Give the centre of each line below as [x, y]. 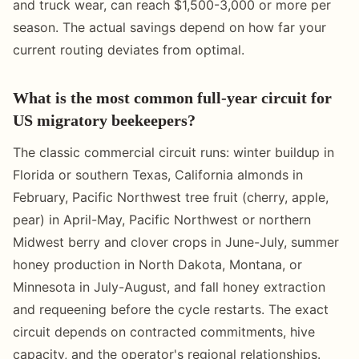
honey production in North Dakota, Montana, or [157, 264]
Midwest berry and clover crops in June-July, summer [176, 242]
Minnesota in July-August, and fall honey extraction [169, 286]
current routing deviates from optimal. [129, 49]
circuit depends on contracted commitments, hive [164, 331]
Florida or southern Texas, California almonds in [158, 174]
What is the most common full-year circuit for [172, 97]
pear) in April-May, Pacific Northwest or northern [162, 219]
